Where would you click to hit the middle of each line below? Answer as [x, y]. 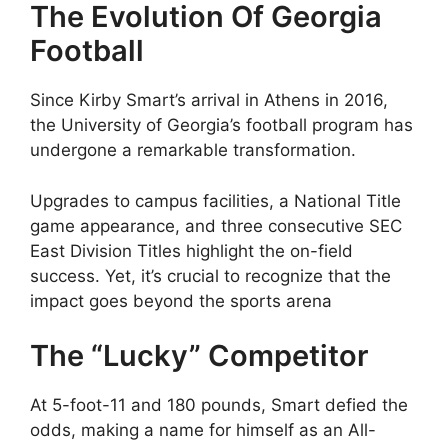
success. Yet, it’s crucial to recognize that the [210, 275]
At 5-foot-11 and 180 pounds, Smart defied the [219, 405]
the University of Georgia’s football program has [221, 125]
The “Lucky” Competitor [199, 356]
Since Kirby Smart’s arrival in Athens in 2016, [209, 100]
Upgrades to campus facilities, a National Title [215, 200]
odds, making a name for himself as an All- [203, 430]
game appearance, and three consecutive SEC [216, 225]
